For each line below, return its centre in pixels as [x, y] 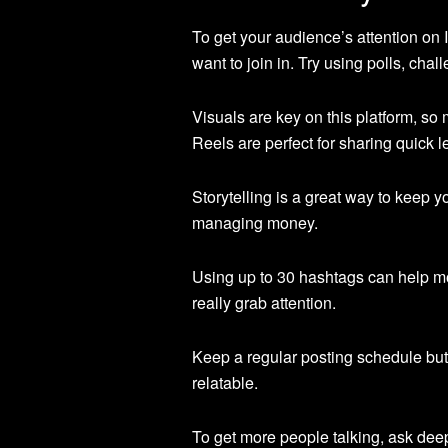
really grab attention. [264, 302]
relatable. [225, 382]
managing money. [255, 222]
